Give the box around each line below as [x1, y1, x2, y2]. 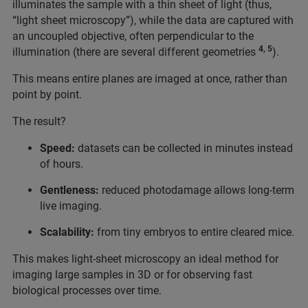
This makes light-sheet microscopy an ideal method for [12, 252, 278, 266]
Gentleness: [40, 184, 102, 197]
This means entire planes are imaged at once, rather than [12, 72, 287, 86]
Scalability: [40, 225, 94, 239]
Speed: [40, 142, 75, 155]
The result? [12, 115, 66, 129]
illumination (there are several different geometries [12, 45, 258, 59]
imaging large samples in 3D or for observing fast [12, 268, 252, 282]
